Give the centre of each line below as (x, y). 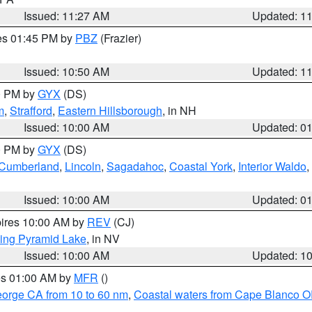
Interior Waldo (272, 166)
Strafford (31, 110)
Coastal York (201, 166)
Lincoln (83, 166)
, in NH (179, 110)
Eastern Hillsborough (110, 110)
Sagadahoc (135, 166)
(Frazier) (119, 38)
